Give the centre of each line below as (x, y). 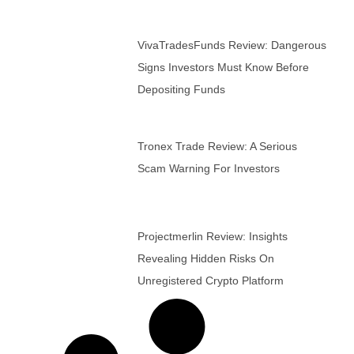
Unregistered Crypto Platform (210, 281)
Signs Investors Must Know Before (223, 67)
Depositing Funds (181, 89)
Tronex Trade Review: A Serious (217, 146)
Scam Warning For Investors (208, 168)
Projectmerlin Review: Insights (212, 237)
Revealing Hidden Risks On (205, 259)
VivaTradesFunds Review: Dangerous (232, 45)
